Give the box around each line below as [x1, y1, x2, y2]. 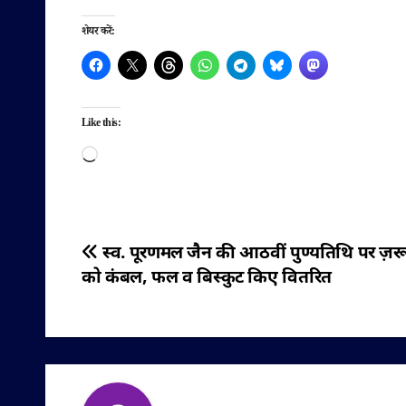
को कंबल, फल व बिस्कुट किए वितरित [82, 267, 332, 291]
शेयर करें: [82, 24, 115, 43]
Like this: [82, 116, 121, 134]
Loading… [97, 144, 161, 164]
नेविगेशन [81, 275, 166, 321]
